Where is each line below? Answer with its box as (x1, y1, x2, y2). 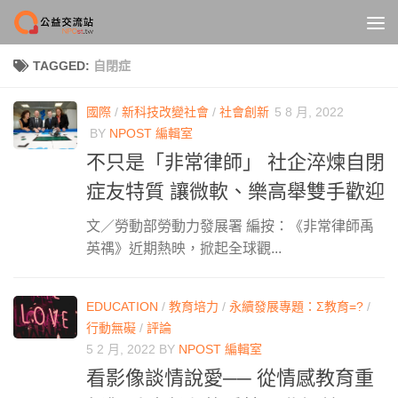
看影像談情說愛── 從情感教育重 (86, 367, 374, 390)
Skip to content (24, 17, 126, 32)
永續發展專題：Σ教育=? (229, 299, 363, 314)
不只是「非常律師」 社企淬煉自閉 (86, 151, 385, 174)
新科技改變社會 (122, 105, 209, 119)
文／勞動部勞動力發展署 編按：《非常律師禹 (86, 219, 374, 235)
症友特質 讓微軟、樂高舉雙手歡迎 (86, 180, 385, 203)
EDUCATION (86, 299, 158, 314)
